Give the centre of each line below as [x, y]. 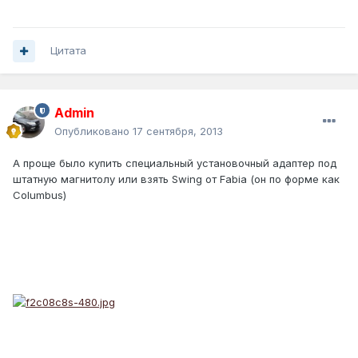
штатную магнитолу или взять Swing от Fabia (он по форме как [176, 179]
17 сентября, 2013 [178, 131]
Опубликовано [93, 131]
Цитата [68, 51]
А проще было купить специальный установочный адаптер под [175, 163]
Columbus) [40, 195]
